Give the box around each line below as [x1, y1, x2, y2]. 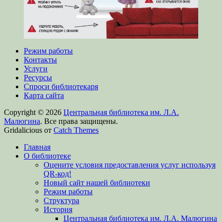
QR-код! [44, 169, 71, 178]
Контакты [24, 55, 57, 64]
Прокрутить [3, 134, 44, 143]
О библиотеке [24, 151, 71, 160]
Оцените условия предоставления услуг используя [44, 160, 216, 169]
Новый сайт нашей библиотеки [44, 178, 150, 187]
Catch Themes [54, 125, 99, 134]
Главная [24, 142, 51, 151]
